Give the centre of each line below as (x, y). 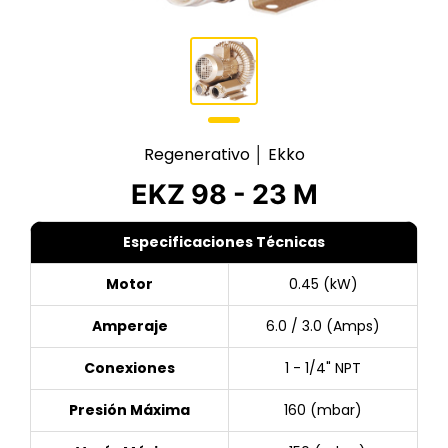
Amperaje (129, 326)
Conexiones (129, 368)
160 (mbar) (323, 410)
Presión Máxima (129, 410)
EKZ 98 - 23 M (224, 195)
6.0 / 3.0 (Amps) (323, 326)
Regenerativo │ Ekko (224, 155)
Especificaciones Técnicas (224, 242)
